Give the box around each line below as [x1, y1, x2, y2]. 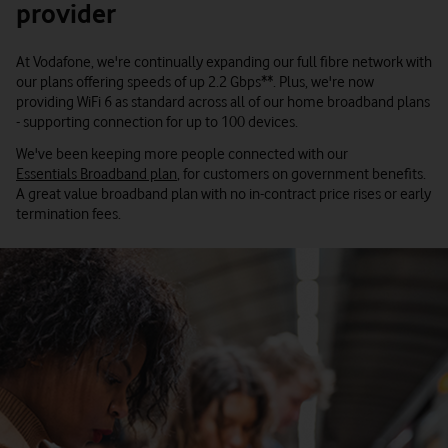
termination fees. [16, 204, 121, 223]
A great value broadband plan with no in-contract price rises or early [16, 184, 431, 203]
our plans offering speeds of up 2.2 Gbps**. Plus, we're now [16, 72, 374, 91]
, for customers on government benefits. [177, 164, 426, 183]
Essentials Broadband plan [16, 164, 177, 183]
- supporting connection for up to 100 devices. [16, 112, 298, 131]
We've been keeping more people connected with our [16, 144, 348, 163]
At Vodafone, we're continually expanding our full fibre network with [16, 52, 432, 71]
